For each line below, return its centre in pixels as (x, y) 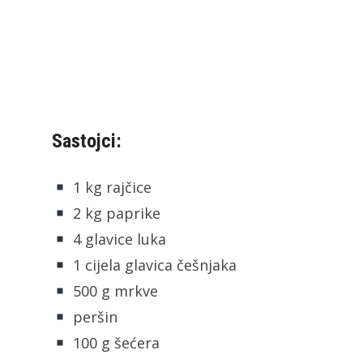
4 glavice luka (117, 239)
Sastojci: (87, 141)
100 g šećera (114, 342)
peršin (93, 316)
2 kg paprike (114, 213)
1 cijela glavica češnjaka (152, 265)
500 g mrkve (113, 290)
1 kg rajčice (110, 187)
